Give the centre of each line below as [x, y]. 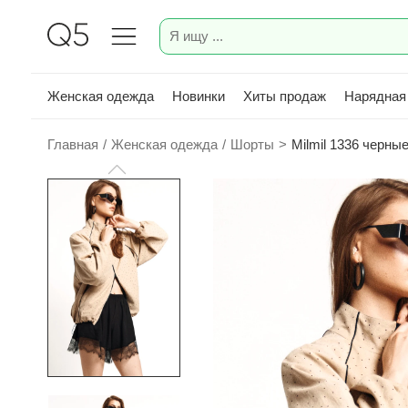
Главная [73, 144]
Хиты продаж [285, 96]
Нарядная [375, 96]
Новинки [199, 96]
